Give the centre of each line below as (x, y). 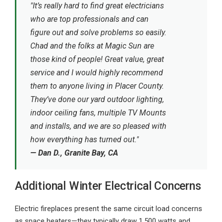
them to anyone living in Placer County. (97, 86)
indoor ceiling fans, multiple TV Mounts (98, 113)
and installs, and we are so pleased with (98, 126)
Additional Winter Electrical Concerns (108, 186)
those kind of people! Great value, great (97, 59)
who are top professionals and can (89, 19)
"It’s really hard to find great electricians (97, 6)
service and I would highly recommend (97, 73)
